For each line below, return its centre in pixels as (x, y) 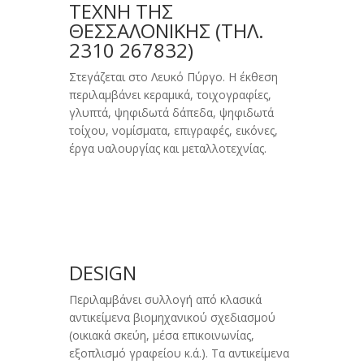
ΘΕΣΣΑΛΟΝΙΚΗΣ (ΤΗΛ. (166, 31)
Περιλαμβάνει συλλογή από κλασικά (165, 300)
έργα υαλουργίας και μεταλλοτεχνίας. (167, 149)
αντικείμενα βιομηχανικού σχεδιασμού (172, 318)
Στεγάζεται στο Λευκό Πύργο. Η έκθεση (173, 77)
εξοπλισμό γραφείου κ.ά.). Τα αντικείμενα (179, 353)
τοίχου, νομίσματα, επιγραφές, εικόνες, (173, 131)
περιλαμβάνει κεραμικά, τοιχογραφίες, (170, 95)
